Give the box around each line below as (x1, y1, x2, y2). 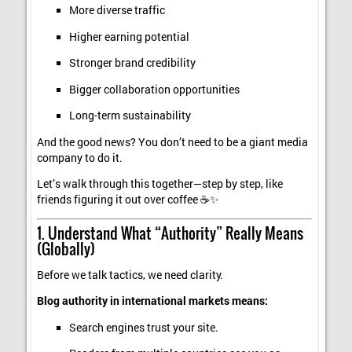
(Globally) (37, 237, 96, 260)
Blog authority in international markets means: (37, 294, 269, 309)
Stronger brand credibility (68, 56, 196, 71)
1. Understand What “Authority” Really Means (37, 222, 304, 244)
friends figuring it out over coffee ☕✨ (37, 192, 220, 207)
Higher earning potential (68, 29, 189, 44)
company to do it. (37, 150, 123, 165)
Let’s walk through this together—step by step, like (37, 177, 284, 192)
